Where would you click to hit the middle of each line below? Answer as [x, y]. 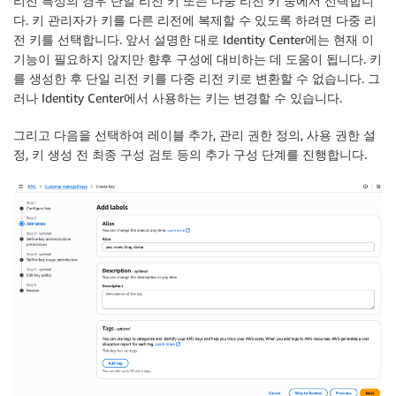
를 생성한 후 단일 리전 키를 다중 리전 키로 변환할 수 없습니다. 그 [197, 79]
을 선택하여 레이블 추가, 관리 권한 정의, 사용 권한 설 [227, 135]
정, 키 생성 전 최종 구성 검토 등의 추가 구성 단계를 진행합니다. [190, 155]
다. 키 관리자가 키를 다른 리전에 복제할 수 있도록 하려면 [175, 20]
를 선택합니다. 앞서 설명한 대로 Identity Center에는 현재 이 [208, 40]
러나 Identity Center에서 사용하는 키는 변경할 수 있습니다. [178, 98]
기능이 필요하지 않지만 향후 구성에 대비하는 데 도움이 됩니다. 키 [198, 59]
